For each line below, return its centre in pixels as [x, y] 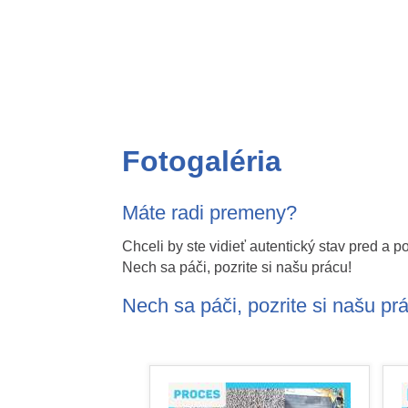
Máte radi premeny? [210, 213]
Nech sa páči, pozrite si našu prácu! [237, 268]
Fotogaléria [202, 162]
